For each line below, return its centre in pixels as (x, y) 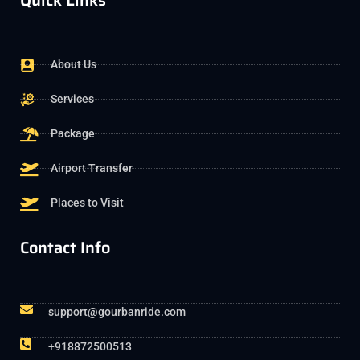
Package (72, 134)
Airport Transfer (91, 168)
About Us (73, 65)
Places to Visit (87, 203)
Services (72, 99)
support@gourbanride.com (117, 312)
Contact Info (65, 248)
